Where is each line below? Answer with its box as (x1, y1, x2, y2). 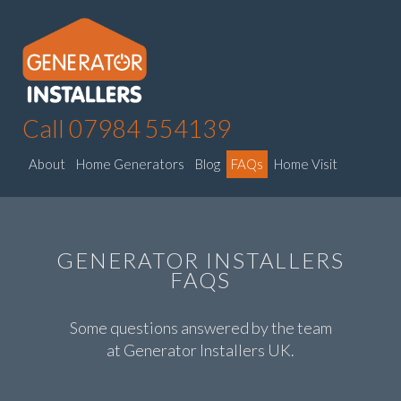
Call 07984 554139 (22, 114, 231, 143)
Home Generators (76, 156, 184, 172)
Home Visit (274, 156, 337, 172)
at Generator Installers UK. (107, 340, 294, 360)
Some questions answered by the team (69, 318, 332, 337)
